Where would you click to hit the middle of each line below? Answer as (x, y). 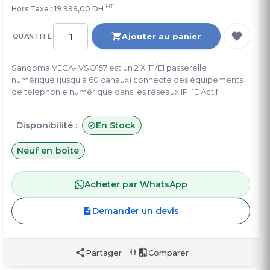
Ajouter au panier (162, 36)
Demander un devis (136, 211)
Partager (103, 252)
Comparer (168, 252)
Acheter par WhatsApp (136, 185)
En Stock (116, 126)
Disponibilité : (47, 126)
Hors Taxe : (33, 9)
